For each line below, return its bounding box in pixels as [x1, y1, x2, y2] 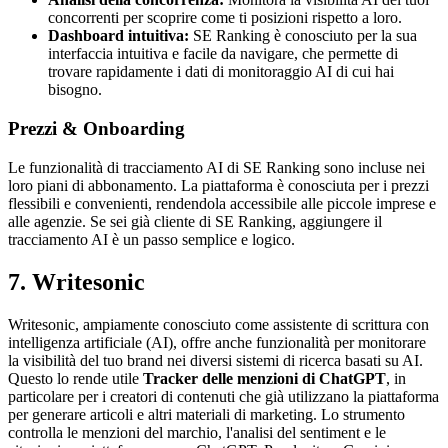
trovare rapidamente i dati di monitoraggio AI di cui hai [48, 63, 394, 81]
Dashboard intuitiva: [48, 27, 189, 45]
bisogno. [48, 81, 102, 99]
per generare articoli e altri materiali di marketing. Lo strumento [8, 405, 405, 423]
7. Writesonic [8, 268, 145, 295]
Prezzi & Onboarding [8, 118, 185, 139]
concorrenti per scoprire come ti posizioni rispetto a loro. [48, 9, 402, 27]
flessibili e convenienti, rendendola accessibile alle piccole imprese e [8, 194, 436, 212]
